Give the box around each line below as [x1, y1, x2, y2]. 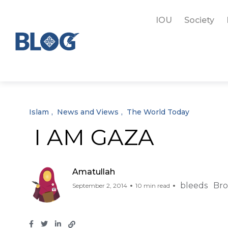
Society [184, 15, 214, 25]
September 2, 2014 [72, 182, 127, 189]
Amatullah [72, 167, 115, 177]
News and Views [57, 107, 119, 117]
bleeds [180, 181, 208, 190]
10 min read [135, 182, 170, 189]
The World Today [127, 107, 189, 117]
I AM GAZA [34, 123, 154, 151]
